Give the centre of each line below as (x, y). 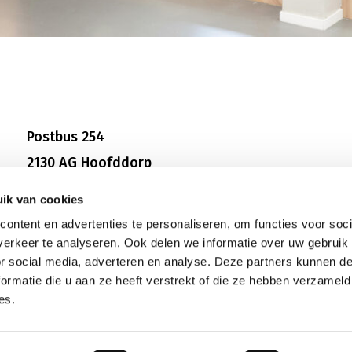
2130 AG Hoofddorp (89, 163)
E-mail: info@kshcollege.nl (112, 189)
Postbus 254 (65, 137)
